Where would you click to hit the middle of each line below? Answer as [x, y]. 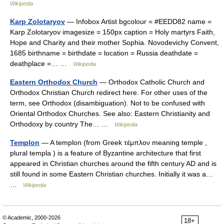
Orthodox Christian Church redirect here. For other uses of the [109, 92]
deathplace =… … [41, 63]
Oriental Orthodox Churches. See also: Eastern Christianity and [110, 113]
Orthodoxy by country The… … [62, 124]
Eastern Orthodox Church [54, 82]
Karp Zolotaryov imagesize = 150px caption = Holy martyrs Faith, [112, 32]
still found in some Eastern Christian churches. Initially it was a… [111, 174]
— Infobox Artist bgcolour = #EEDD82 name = [138, 21]
